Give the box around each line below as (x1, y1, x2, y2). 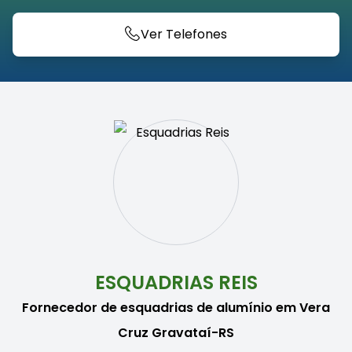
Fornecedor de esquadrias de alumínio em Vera (22, 298, 330, 317)
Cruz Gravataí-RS (118, 323, 234, 342)
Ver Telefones (141, 24, 227, 43)
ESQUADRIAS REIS (94, 269, 258, 295)
